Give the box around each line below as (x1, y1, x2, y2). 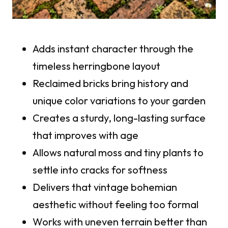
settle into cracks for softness (33, 163, 167, 177)
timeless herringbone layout (33, 60, 160, 73)
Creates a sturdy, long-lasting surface (33, 111, 206, 125)
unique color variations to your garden (33, 94, 206, 107)
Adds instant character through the (33, 42, 193, 55)
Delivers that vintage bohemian (33, 181, 177, 194)
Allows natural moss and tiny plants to (33, 146, 204, 159)
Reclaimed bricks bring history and (33, 77, 188, 90)
